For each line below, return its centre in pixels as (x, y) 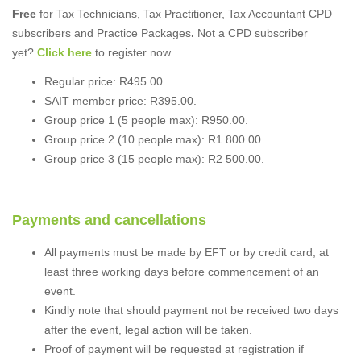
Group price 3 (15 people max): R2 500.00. (154, 158)
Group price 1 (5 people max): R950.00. (146, 120)
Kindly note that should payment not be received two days (191, 310)
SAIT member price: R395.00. (120, 100)
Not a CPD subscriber (251, 33)
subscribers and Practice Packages (102, 33)
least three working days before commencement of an (182, 271)
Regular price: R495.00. (105, 81)
